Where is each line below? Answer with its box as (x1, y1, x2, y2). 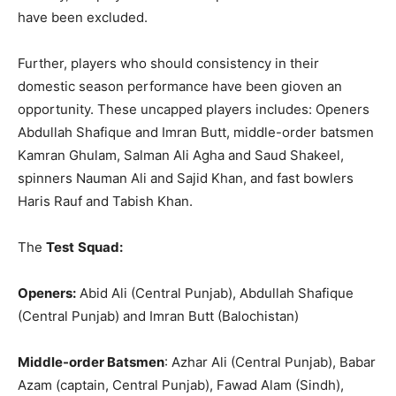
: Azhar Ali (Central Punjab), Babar (164, 353, 376, 370)
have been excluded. (18, 8, 148, 26)
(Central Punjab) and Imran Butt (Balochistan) (18, 307, 299, 324)
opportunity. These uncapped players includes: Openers (18, 100, 369, 118)
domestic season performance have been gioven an (18, 77, 342, 95)
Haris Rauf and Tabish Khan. (18, 192, 193, 209)
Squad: (78, 238, 123, 255)
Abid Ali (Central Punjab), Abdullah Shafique (76, 284, 354, 301)
